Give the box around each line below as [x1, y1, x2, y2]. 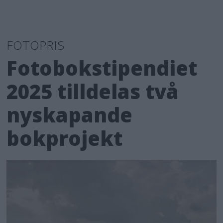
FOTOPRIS [6, 36, 65, 53]
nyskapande [6, 101, 133, 128]
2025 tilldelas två [6, 77, 179, 105]
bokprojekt [6, 124, 128, 152]
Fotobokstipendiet [6, 54, 198, 82]
